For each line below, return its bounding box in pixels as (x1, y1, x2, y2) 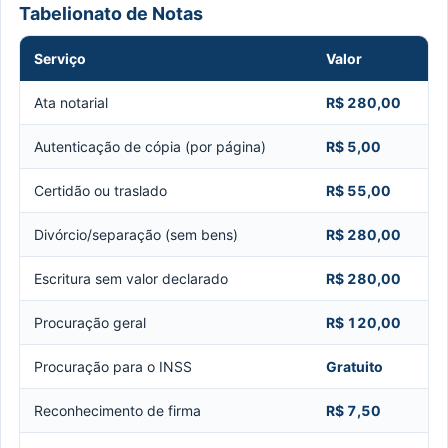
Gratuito (326, 357, 383, 375)
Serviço (34, 49, 86, 67)
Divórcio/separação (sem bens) (34, 225, 238, 243)
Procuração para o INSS (34, 357, 192, 375)
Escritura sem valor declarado (34, 269, 228, 287)
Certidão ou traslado (34, 181, 167, 199)
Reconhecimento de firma (34, 401, 201, 419)
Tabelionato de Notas (19, 2, 203, 24)
